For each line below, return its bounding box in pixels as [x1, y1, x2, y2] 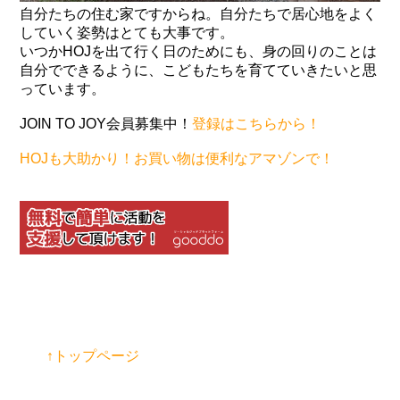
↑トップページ [46, 348, 140, 364]
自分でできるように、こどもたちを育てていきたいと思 [20, 62, 378, 79]
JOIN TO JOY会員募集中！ [20, 116, 193, 132]
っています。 [20, 81, 106, 97]
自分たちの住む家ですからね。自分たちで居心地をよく [20, 6, 378, 22]
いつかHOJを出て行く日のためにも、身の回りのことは [20, 44, 378, 60]
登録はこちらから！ [192, 116, 321, 132]
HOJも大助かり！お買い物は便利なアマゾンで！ [20, 151, 335, 167]
